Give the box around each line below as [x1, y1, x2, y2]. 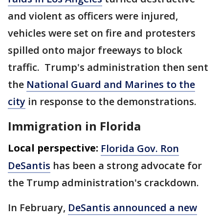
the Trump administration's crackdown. [8, 175, 199, 189]
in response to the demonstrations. [25, 94, 199, 108]
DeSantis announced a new [68, 200, 197, 214]
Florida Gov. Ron [101, 141, 179, 155]
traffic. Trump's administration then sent [8, 60, 208, 74]
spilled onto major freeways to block [8, 43, 182, 57]
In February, [8, 200, 68, 214]
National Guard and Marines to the [26, 77, 195, 91]
